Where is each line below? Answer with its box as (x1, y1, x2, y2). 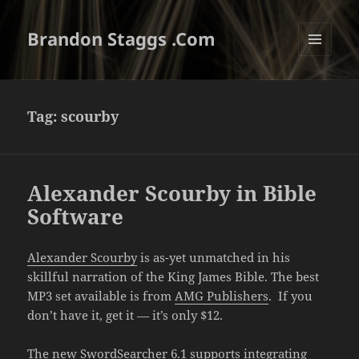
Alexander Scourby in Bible (27, 179, 317, 208)
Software (27, 202, 124, 232)
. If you (268, 288, 313, 305)
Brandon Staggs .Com (27, 26, 216, 51)
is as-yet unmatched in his (137, 249, 291, 266)
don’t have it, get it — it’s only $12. (27, 307, 224, 324)
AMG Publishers (175, 288, 269, 305)
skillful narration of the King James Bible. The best (27, 268, 320, 285)
